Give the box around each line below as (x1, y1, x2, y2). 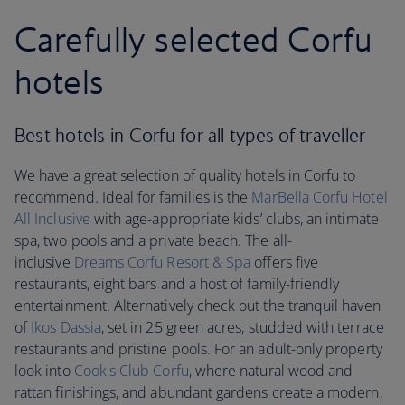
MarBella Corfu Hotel (251, 187, 388, 208)
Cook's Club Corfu (73, 361, 189, 381)
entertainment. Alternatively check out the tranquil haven (14, 296, 381, 316)
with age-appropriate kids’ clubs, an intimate (89, 209, 379, 230)
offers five (250, 252, 319, 273)
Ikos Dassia (31, 317, 101, 338)
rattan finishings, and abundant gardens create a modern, (14, 382, 382, 403)
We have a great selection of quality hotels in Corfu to (14, 165, 356, 186)
